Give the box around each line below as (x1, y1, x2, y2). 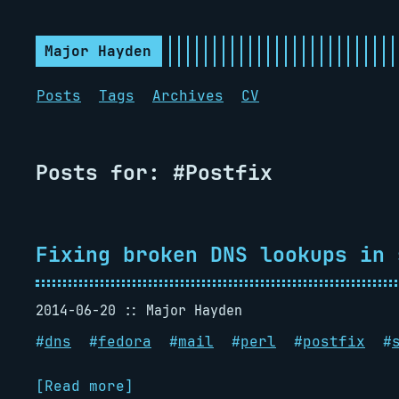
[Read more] (36, 377, 134, 395)
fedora (98, 332, 151, 351)
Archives (152, 86, 224, 105)
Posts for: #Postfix (36, 159, 273, 186)
